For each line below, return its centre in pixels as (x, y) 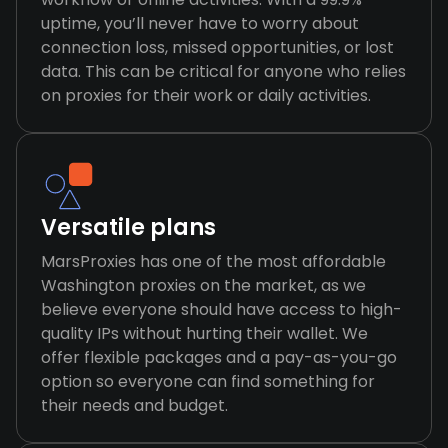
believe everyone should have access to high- (221, 309)
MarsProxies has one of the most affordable (213, 261)
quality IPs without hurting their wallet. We (204, 333)
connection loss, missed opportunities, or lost (217, 47)
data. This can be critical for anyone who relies (223, 71)
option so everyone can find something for (208, 381)
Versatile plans (128, 227)
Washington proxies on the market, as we (203, 285)
